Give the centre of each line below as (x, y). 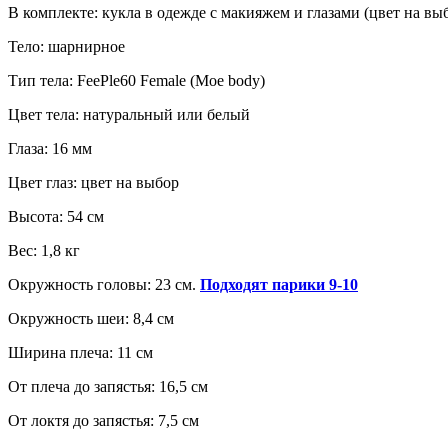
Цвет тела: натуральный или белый (129, 114)
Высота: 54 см (56, 216)
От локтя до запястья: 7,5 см (103, 420)
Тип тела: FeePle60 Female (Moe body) (136, 80)
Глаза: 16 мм (50, 148)
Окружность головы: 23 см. (104, 284)
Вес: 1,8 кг (44, 250)
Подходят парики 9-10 (279, 284)
